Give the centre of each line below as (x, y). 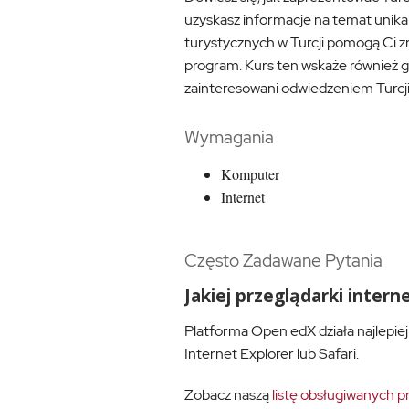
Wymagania (229, 137)
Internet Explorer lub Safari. (272, 354)
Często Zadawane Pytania (283, 260)
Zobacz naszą (228, 395)
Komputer (250, 174)
